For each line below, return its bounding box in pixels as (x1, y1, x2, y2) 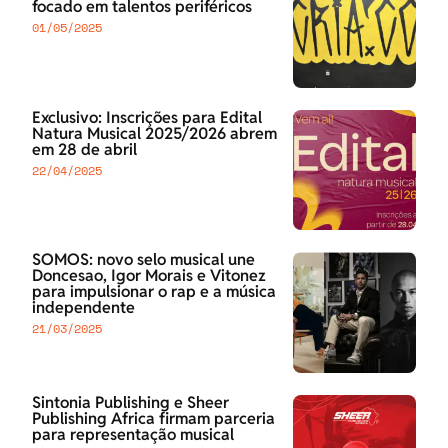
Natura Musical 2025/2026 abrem (32, 122, 277, 144)
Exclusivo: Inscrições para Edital (32, 106, 262, 128)
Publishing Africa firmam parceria (32, 407, 275, 429)
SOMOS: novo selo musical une (32, 249, 255, 271)
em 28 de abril (32, 138, 137, 160)
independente (32, 297, 135, 319)
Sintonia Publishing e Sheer (32, 391, 229, 413)
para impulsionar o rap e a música (32, 281, 276, 303)
